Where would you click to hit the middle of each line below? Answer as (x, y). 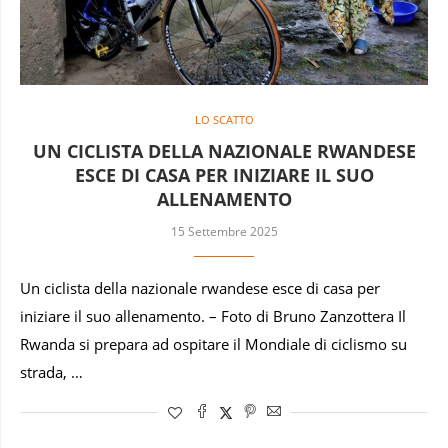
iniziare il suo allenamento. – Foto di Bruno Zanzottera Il (213, 316)
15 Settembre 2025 (224, 231)
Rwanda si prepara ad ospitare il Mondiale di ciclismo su (213, 344)
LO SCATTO (224, 119)
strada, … (51, 372)
